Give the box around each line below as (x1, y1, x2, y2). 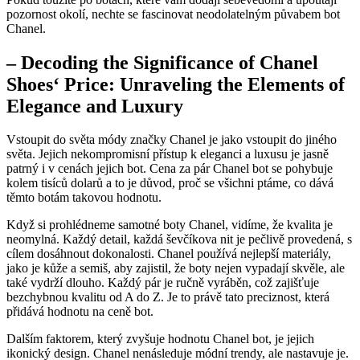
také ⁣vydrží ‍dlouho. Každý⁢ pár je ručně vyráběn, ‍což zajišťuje (6, 276, 319, 290)
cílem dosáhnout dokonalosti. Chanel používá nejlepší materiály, (6, 247, 331, 261)
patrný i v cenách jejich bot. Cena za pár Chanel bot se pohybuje (6, 162, 333, 176)
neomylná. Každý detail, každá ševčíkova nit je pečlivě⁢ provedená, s (6, 232, 352, 247)
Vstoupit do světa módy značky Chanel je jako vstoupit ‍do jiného (6, 133, 337, 147)
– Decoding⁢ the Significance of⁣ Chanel (6, 51, 318, 73)
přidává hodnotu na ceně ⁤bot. (6, 305, 153, 319)
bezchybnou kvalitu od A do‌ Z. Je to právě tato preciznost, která (6, 290, 329, 305)
